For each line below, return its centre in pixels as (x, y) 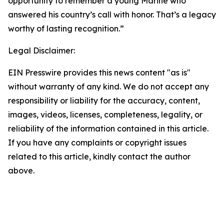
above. (21, 170)
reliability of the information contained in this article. (108, 128)
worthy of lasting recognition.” (66, 28)
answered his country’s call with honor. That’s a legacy (112, 14)
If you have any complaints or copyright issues (97, 142)
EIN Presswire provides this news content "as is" (99, 72)
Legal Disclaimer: (41, 50)
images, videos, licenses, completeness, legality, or (105, 114)
